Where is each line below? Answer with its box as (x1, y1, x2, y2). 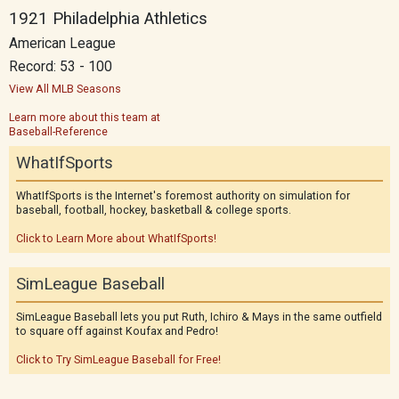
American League (9, 36, 116, 52)
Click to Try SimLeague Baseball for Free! (16, 353, 221, 366)
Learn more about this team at (9, 110, 160, 124)
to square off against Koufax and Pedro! (16, 324, 218, 338)
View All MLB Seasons (9, 82, 121, 95)
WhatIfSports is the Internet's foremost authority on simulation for (16, 189, 350, 202)
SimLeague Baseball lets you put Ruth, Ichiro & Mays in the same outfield (16, 310, 382, 323)
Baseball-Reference (9, 125, 108, 138)
